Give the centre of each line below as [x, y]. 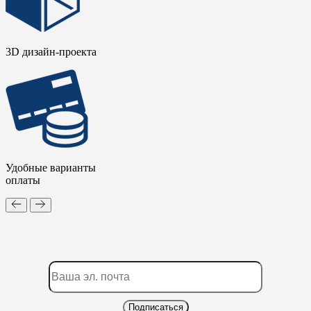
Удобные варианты [51, 167]
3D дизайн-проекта [51, 51]
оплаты [23, 180]
